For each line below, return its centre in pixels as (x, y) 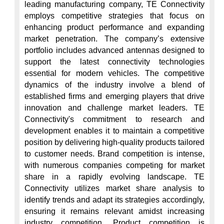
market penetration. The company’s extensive (114, 39)
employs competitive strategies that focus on (114, 16)
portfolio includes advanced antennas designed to (114, 50)
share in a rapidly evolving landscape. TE (114, 177)
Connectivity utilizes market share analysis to (114, 188)
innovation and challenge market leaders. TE (114, 108)
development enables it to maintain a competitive (114, 131)
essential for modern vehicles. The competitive (114, 73)
